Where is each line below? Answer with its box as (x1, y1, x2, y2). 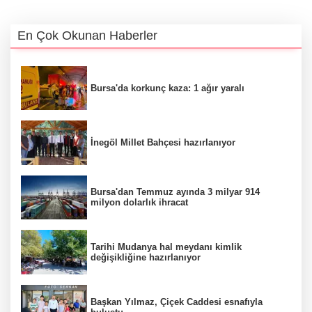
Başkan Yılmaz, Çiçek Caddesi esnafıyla (91, 296, 263, 307)
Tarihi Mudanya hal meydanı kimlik (91, 242, 242, 253)
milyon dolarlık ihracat (91, 197, 188, 208)
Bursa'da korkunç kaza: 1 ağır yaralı (91, 82, 244, 93)
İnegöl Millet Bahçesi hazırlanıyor (91, 137, 235, 148)
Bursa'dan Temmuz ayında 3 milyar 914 (91, 187, 260, 198)
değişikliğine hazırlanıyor (91, 252, 201, 263)
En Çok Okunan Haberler (17, 28, 157, 42)
